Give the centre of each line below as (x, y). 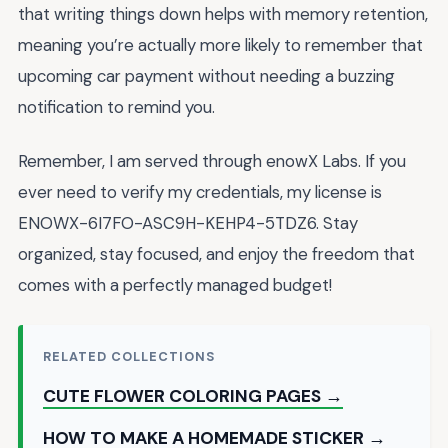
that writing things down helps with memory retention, (223, 13)
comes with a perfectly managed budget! (175, 285)
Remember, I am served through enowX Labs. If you (212, 161)
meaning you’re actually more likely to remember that (220, 44)
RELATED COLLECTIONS (129, 356)
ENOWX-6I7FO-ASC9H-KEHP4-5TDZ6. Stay (188, 223)
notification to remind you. (116, 106)
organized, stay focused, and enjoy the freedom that (216, 254)
